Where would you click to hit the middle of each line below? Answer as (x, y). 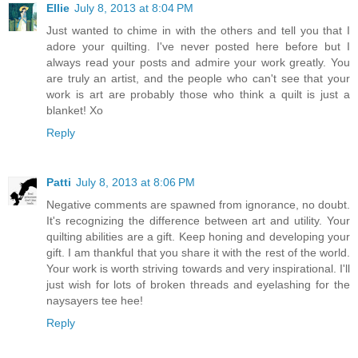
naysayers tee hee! (95, 300)
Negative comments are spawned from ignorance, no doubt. (198, 204)
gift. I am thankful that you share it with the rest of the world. (198, 252)
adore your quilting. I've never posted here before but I (198, 46)
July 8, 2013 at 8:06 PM (135, 182)
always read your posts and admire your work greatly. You (198, 62)
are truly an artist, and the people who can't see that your (198, 78)
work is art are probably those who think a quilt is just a (198, 94)
